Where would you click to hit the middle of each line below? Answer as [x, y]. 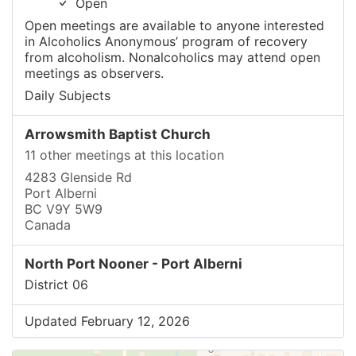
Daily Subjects [68, 95]
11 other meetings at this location [124, 155]
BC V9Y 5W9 [64, 209]
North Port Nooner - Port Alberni [133, 263]
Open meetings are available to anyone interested [174, 25]
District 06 [56, 284]
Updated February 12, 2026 [107, 321]
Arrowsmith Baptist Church [118, 134]
